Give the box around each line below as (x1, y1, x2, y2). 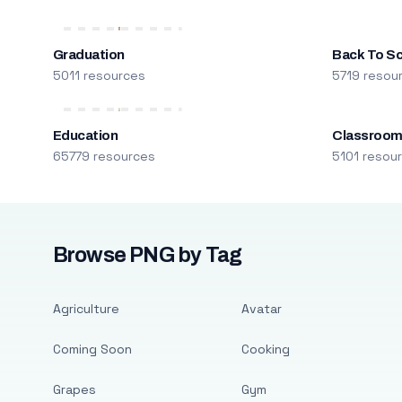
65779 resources (52, 148, 155, 164)
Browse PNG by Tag (52, 244, 242, 267)
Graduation (52, 48, 125, 62)
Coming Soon (52, 341, 132, 357)
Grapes (52, 381, 96, 398)
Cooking (240, 341, 290, 357)
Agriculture (52, 301, 119, 317)
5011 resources (52, 67, 145, 83)
